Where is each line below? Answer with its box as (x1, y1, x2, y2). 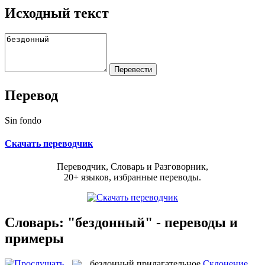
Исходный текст (5, 5, 109, 21)
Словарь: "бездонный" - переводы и (5, 214, 238, 230)
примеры (5, 230, 64, 246)
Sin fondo (5, 115, 41, 125)
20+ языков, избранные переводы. (64, 172, 201, 183)
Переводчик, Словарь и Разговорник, (57, 161, 208, 172)
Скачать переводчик (5, 138, 93, 148)
